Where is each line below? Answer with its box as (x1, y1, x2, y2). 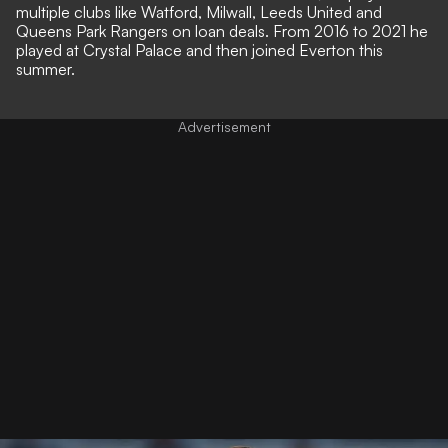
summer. (16, 58, 75, 79)
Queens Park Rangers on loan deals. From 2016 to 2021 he (16, 20, 428, 41)
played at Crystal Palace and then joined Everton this (16, 39, 383, 60)
